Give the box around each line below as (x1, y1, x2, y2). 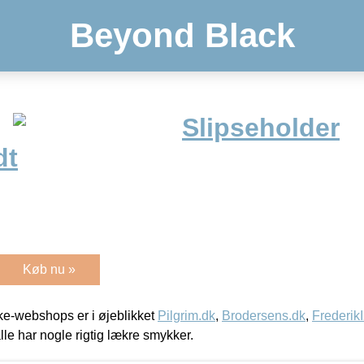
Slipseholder (182, 113, 340, 143)
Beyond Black (69, 16, 295, 54)
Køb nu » (23, 262, 76, 276)
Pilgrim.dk (158, 308, 215, 323)
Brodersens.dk (222, 308, 305, 323)
